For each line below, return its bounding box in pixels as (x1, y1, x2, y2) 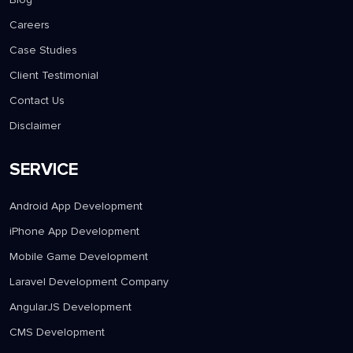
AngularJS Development (9, 300, 132, 314)
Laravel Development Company (9, 275, 169, 289)
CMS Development (9, 325, 105, 340)
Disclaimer (9, 119, 61, 133)
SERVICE (9, 159, 78, 181)
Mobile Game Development (9, 250, 148, 264)
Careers (9, 18, 50, 32)
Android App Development (9, 199, 143, 214)
